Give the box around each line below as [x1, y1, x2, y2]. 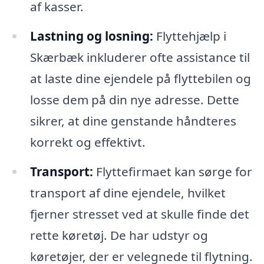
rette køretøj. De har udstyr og [29, 226, 208, 243]
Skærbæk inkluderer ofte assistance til [29, 48, 250, 65]
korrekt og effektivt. [29, 133, 146, 150]
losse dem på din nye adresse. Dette [29, 91, 239, 108]
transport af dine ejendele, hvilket [29, 184, 226, 201]
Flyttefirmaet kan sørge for [93, 163, 252, 180]
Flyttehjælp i [153, 27, 226, 44]
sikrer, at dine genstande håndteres [29, 112, 236, 129]
